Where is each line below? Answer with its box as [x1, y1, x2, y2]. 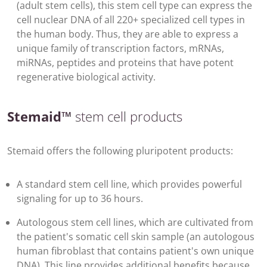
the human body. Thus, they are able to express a [17, 27, 238, 41]
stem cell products [72, 107, 182, 126]
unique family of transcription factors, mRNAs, [17, 42, 224, 55]
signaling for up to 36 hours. [17, 192, 143, 206]
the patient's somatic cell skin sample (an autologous [17, 230, 254, 244]
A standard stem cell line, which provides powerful [17, 178, 242, 191]
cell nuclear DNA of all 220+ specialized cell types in [17, 13, 245, 27]
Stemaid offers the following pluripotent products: [7, 144, 233, 158]
